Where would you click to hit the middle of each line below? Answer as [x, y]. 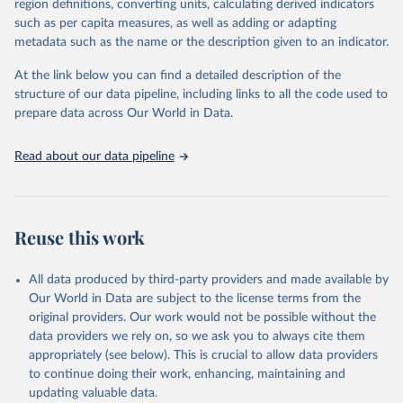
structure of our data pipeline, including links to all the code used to [201, 94]
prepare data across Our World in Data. [124, 113]
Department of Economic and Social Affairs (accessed [197, 61]
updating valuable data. [93, 393]
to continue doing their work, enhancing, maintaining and [187, 374]
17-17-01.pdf [75, 102]
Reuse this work [80, 237]
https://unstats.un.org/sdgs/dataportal [163, 48]
